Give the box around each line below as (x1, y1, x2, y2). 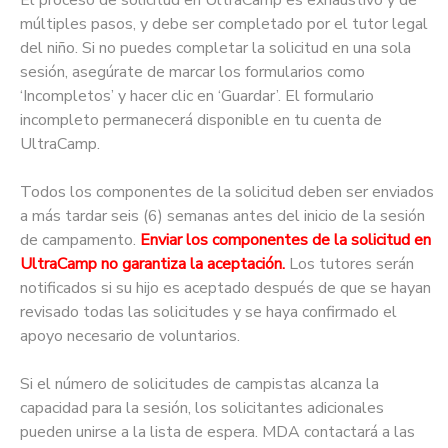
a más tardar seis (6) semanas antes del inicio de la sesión (20, 205, 425, 228)
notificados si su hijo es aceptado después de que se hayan (20, 277, 431, 300)
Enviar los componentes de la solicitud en (140, 229, 431, 252)
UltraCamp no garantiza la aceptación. (20, 253, 285, 276)
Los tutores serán (285, 253, 414, 276)
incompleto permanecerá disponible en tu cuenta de (20, 109, 382, 132)
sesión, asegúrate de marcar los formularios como (20, 61, 365, 84)
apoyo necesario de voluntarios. (20, 325, 240, 348)
